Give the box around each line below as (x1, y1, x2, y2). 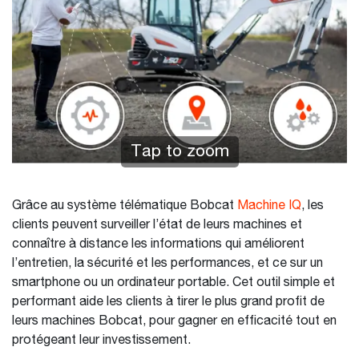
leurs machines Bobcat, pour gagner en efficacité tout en (12, 315, 337, 328)
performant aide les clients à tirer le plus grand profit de (12, 296, 325, 309)
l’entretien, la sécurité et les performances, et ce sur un (12, 257, 323, 270)
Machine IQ (237, 200, 301, 212)
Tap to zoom (130, 143, 229, 160)
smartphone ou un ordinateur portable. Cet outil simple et (12, 276, 335, 289)
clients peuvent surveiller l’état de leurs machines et (12, 219, 302, 232)
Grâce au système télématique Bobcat (12, 200, 237, 212)
